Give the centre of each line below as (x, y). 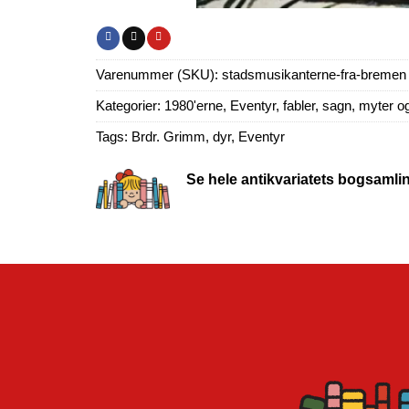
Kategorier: (130, 105)
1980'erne (194, 105)
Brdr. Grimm (168, 136)
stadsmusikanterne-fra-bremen (314, 74)
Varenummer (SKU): (159, 74)
